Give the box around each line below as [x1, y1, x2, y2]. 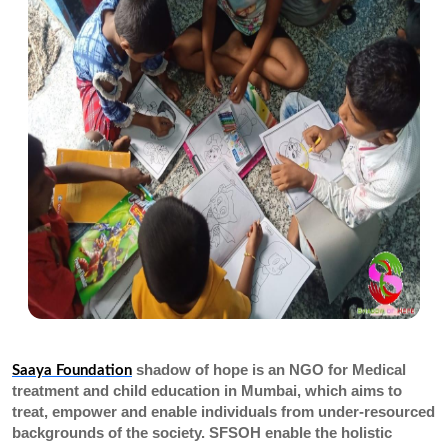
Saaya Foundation [12, 363, 132, 378]
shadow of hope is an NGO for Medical [132, 361, 406, 378]
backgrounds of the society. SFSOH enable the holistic [12, 424, 392, 441]
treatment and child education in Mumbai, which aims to [12, 382, 402, 399]
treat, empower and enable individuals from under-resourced [12, 403, 435, 420]
